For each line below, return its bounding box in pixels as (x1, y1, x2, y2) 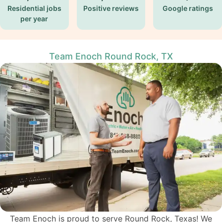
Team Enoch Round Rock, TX (49, 51, 173, 61)
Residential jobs (7, 4, 61, 12)
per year (20, 14, 49, 23)
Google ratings (162, 4, 213, 12)
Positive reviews (83, 4, 139, 12)
